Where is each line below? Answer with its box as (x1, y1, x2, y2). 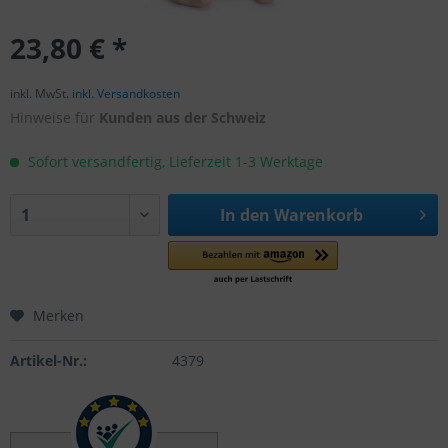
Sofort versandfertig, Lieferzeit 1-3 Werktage (24, 152, 323, 171)
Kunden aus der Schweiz (99, 108, 266, 127)
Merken (33, 306, 84, 325)
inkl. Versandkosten (72, 85, 180, 102)
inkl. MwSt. (10, 85, 72, 102)
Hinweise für (10, 108, 99, 127)
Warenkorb (273, 204, 363, 226)
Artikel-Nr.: (10, 351, 87, 370)
